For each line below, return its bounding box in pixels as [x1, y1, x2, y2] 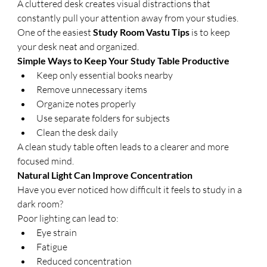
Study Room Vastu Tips [93, 26, 190, 38]
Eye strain [36, 226, 77, 238]
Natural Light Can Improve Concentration [17, 169, 193, 181]
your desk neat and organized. [17, 41, 139, 52]
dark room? [17, 198, 64, 210]
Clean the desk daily [36, 126, 119, 138]
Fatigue [36, 241, 68, 253]
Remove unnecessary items [36, 83, 148, 95]
